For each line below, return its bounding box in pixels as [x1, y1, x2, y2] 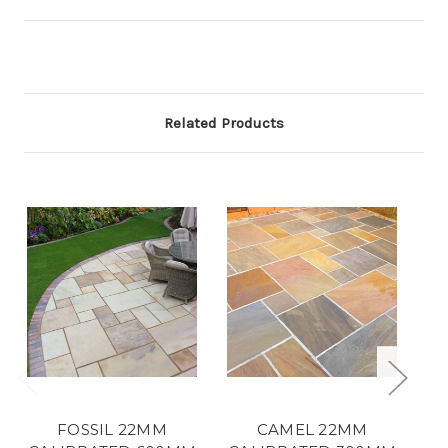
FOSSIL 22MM [57, 419, 167, 439]
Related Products [164, 113, 284, 132]
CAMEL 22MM [256, 419, 368, 439]
